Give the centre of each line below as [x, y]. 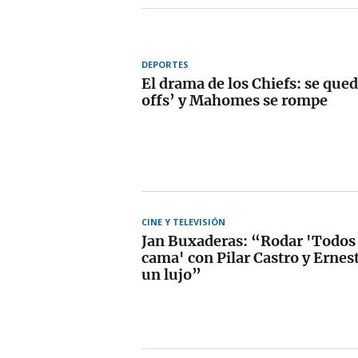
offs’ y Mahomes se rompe [235, 100]
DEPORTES [165, 64]
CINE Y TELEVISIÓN [183, 221]
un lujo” [171, 274]
